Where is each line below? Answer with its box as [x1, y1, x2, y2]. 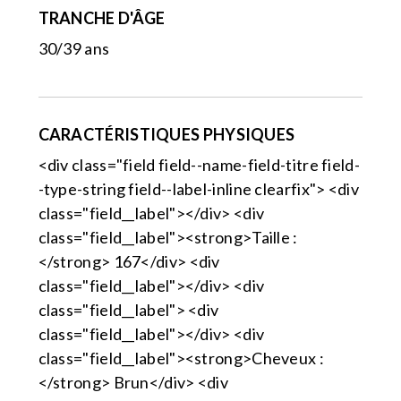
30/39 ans [38, 38, 110, 59]
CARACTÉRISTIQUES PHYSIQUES [38, 124, 295, 145]
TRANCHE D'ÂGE [38, 8, 166, 29]
